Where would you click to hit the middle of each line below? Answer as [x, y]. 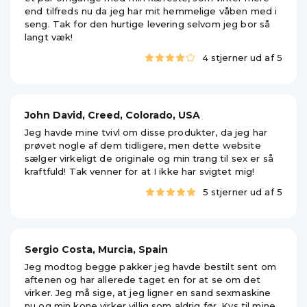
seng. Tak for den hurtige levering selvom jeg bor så [148, 24]
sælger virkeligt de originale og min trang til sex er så [149, 158]
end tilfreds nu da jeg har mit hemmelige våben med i [151, 11]
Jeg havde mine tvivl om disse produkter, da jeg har [146, 132]
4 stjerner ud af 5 [242, 58]
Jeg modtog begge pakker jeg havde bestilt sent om [150, 267]
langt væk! [49, 37]
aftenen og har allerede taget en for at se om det [143, 280]
